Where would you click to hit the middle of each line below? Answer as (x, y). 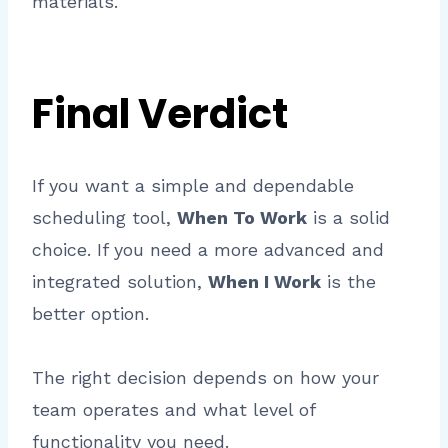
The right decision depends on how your (205, 378)
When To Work (242, 218)
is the (348, 282)
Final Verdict (160, 114)
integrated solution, (120, 282)
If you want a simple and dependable (193, 186)
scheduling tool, (104, 218)
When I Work (264, 282)
